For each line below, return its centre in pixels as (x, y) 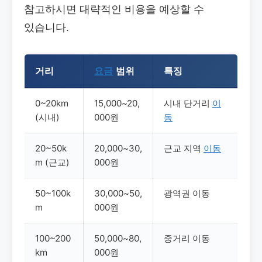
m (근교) (52, 162)
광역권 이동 (187, 193)
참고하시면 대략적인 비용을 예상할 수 (114, 9)
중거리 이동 (187, 238)
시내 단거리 (188, 103)
